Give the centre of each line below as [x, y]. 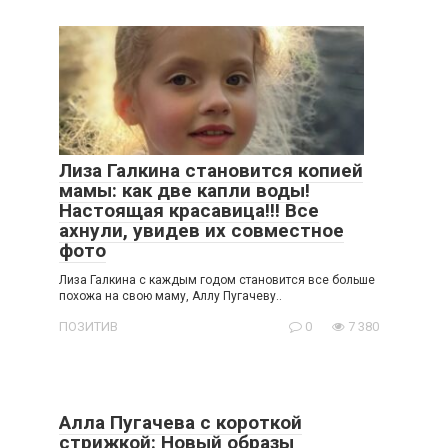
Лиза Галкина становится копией [211, 170]
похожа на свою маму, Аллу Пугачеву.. [170, 295]
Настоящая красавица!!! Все [189, 210]
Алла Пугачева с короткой [180, 422]
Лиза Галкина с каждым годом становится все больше [217, 279]
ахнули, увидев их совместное [201, 230]
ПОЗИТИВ [88, 326]
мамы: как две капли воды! [184, 190]
